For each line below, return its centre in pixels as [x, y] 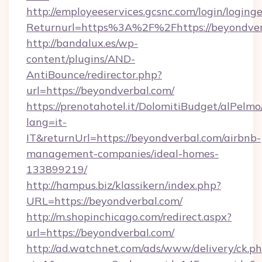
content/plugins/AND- [81, 59]
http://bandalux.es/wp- [82, 43]
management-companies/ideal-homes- [123, 154]
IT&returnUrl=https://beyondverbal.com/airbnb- [144, 138]
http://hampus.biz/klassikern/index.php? [124, 185]
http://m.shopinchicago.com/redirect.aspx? [129, 217]
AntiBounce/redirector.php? [94, 75]
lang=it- [46, 122]
